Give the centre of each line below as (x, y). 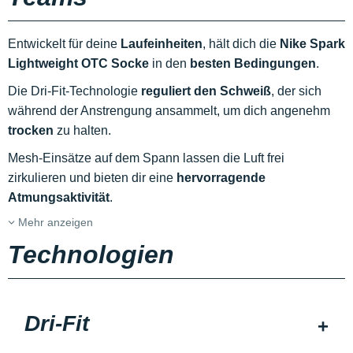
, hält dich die (241, 44)
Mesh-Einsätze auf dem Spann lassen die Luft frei (146, 158)
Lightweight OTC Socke (78, 63)
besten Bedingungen (253, 63)
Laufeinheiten (162, 44)
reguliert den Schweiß (206, 91)
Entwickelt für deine (64, 44)
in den (169, 63)
